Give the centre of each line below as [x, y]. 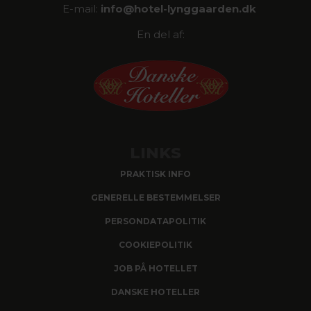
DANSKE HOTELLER [155, 292]
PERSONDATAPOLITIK [155, 221]
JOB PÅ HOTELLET [155, 268]
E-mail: [82, 8]
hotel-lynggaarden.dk [195, 8]
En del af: [161, 34]
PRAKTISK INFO [155, 174]
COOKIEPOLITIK [155, 244]
